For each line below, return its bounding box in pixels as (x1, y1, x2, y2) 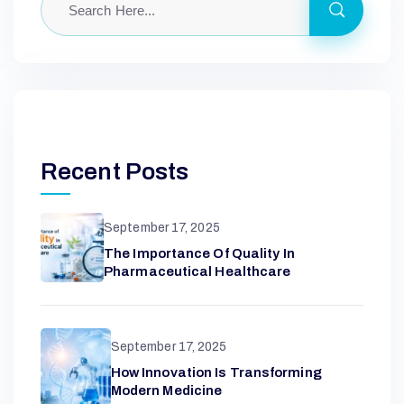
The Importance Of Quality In (104, 246, 295, 262)
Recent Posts (41, 159, 189, 185)
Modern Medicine (110, 383, 223, 399)
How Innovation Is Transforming (110, 365, 322, 381)
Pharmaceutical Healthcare (104, 264, 291, 280)
